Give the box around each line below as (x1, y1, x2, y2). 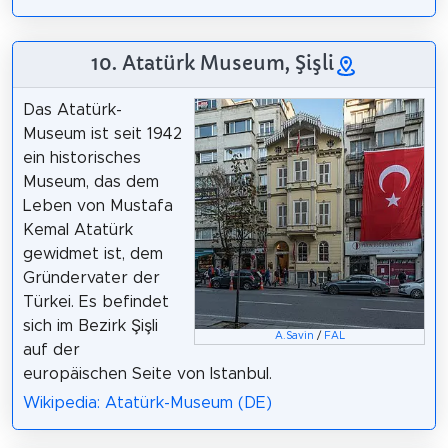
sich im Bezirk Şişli (22, 317, 158, 334)
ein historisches (22, 149, 141, 166)
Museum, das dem (22, 173, 159, 190)
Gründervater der (22, 269, 160, 286)
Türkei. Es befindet (22, 293, 169, 310)
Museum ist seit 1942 (22, 125, 182, 142)
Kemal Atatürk (22, 221, 133, 238)
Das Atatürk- (22, 101, 122, 118)
